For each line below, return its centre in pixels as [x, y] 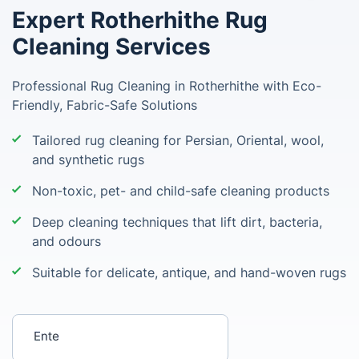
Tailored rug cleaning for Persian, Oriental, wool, [178, 140]
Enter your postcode [77, 325]
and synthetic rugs [88, 159]
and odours [67, 241]
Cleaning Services [111, 46]
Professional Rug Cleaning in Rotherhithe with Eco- [167, 86]
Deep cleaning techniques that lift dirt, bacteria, [177, 222]
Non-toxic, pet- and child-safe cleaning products [181, 191]
